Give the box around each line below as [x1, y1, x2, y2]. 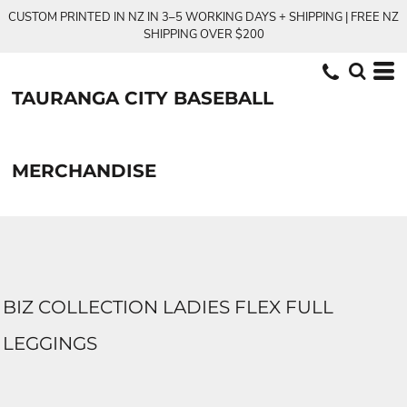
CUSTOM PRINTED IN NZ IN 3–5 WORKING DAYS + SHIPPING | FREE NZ [8, 9, 399, 25]
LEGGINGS [3, 333, 97, 354]
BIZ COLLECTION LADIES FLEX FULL [3, 296, 333, 318]
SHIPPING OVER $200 [143, 26, 264, 43]
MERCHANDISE [12, 160, 156, 182]
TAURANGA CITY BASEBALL [12, 87, 273, 109]
